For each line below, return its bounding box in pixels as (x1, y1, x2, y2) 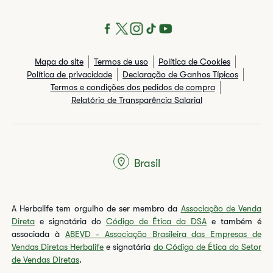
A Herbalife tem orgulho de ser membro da (12, 204, 181, 213)
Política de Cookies (158, 57, 230, 66)
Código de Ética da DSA (105, 216, 207, 226)
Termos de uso (94, 57, 148, 66)
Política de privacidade (27, 69, 112, 79)
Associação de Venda (180, 204, 261, 213)
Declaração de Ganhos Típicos (122, 69, 238, 79)
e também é (207, 216, 261, 226)
